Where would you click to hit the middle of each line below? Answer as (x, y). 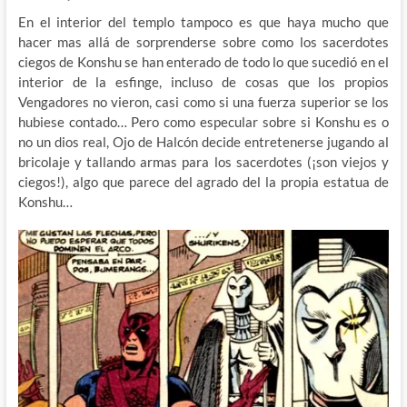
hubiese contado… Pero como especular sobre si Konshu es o (203, 122)
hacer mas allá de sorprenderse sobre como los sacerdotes (203, 42)
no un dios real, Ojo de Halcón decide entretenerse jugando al (203, 142)
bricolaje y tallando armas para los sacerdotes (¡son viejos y (203, 162)
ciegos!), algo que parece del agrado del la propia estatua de (203, 182)
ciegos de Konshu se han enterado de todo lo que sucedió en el (203, 62)
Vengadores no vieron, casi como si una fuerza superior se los (203, 102)
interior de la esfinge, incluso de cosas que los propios (203, 82)
